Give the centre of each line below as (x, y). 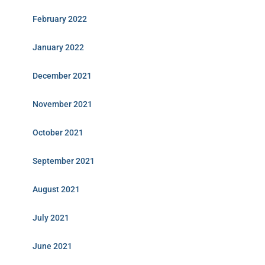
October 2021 (58, 132)
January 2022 (58, 47)
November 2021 (62, 104)
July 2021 (51, 218)
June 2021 (52, 246)
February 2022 (60, 19)
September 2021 (64, 161)
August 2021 (56, 189)
